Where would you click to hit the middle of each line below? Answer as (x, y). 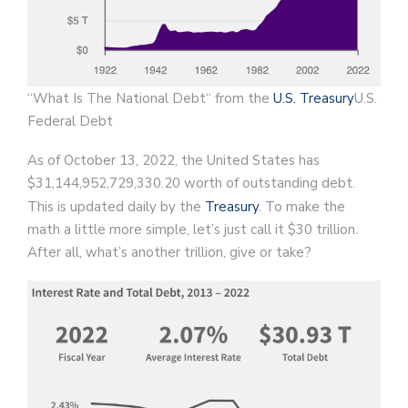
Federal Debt (70, 122)
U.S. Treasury (314, 99)
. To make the (302, 207)
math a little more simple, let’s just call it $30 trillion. (193, 230)
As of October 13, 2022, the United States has (173, 161)
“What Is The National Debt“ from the (150, 99)
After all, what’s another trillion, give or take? (169, 253)
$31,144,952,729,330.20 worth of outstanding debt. (191, 184)
